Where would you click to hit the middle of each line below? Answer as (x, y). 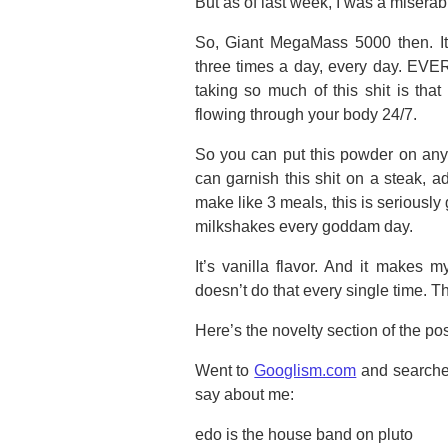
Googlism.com (305, 370)
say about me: (244, 394)
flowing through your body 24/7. (305, 114)
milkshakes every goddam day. (303, 226)
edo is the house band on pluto (303, 434)
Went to (224, 370)
